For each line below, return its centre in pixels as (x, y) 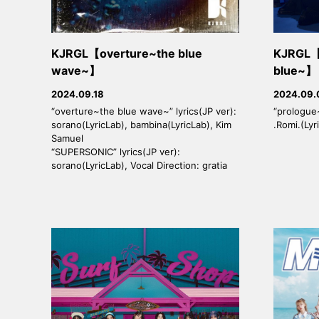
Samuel (67, 138)
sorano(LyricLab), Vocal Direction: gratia (139, 165)
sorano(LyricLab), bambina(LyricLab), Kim (141, 124)
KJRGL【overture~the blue (127, 53)
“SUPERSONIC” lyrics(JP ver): (116, 151)
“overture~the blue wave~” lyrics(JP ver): (144, 111)
